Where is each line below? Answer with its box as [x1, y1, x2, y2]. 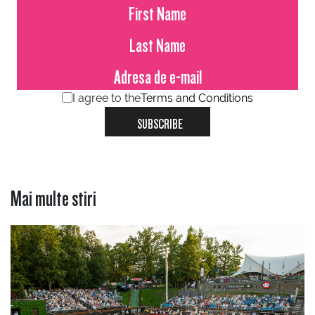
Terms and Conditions [141, 91, 253, 105]
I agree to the [72, 91, 141, 105]
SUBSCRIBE [137, 116, 183, 126]
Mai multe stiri [11, 187, 96, 202]
